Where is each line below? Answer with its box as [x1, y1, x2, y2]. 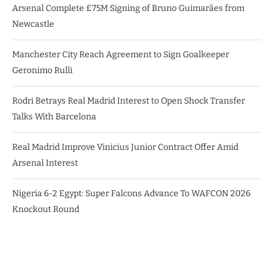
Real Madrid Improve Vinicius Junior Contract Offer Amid [12, 142, 238, 153]
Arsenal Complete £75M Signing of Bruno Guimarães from [12, 3, 244, 14]
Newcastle [12, 19, 54, 30]
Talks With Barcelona [12, 112, 96, 122]
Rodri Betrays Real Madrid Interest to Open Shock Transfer [12, 96, 245, 107]
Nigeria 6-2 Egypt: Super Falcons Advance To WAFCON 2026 [12, 188, 250, 199]
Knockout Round [12, 204, 79, 215]
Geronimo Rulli [12, 65, 73, 76]
